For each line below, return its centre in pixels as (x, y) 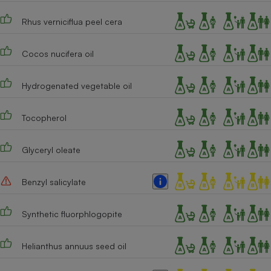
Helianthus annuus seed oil (74, 246)
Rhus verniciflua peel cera (72, 21)
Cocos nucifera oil (57, 53)
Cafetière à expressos (206, 20)
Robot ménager (206, 142)
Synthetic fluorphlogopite (72, 214)
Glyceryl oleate (51, 149)
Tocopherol (44, 117)
